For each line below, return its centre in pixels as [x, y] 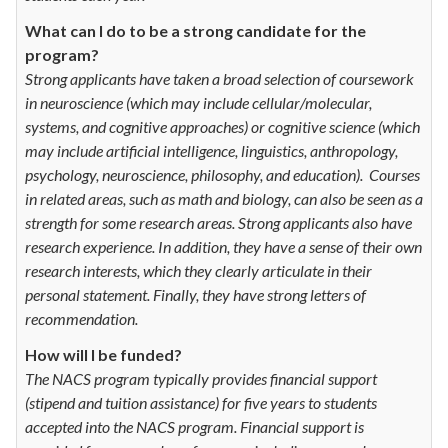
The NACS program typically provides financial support [201, 378]
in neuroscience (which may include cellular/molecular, [198, 102]
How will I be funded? [103, 354]
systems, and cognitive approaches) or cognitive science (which [222, 126]
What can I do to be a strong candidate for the [195, 30]
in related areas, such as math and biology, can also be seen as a [224, 198]
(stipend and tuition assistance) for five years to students [201, 402]
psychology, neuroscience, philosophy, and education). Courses [222, 174]
